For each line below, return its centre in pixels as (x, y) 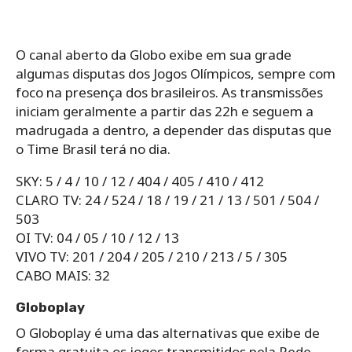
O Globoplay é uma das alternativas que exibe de (168, 333)
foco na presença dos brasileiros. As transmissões (169, 93)
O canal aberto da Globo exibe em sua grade (154, 55)
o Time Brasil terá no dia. (93, 149)
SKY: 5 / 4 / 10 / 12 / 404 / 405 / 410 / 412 (140, 181)
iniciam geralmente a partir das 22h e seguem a (165, 112)
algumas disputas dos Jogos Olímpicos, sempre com (176, 74)
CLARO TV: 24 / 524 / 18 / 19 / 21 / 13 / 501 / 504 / (167, 200)
